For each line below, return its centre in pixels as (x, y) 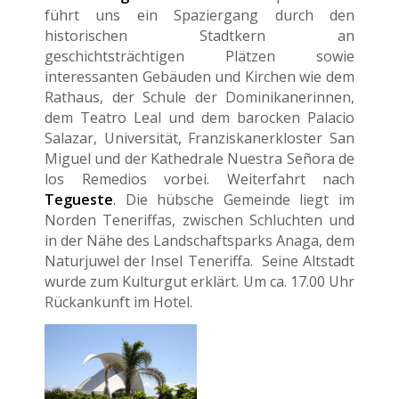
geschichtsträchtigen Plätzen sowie (199, 56)
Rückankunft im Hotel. (118, 301)
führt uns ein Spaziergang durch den (199, 15)
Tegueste (79, 199)
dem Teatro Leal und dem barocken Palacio (199, 117)
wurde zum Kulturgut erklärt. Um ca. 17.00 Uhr (199, 281)
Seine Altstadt (306, 261)
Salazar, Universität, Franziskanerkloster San (199, 138)
